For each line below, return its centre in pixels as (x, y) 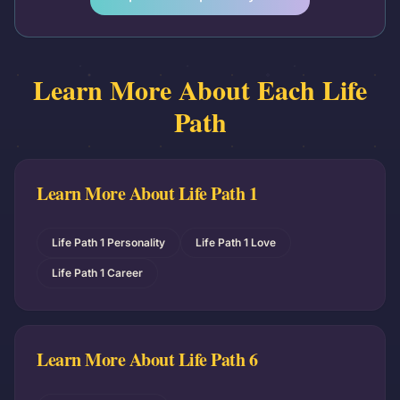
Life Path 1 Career (97, 273)
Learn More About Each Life (200, 89)
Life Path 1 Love (236, 242)
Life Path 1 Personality (108, 242)
